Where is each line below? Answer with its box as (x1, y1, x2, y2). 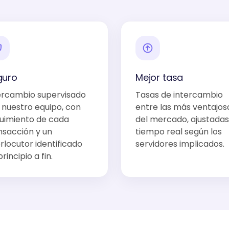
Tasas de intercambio (135, 89, 223, 101)
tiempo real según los (135, 126, 222, 138)
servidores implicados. (135, 138, 224, 150)
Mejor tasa (135, 71, 184, 84)
